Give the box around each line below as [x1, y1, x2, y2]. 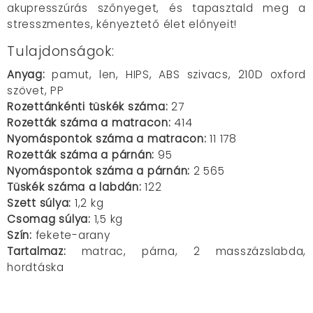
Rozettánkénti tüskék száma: [7, 99, 168, 114]
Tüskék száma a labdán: [7, 180, 142, 194]
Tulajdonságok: [7, 42, 115, 61]
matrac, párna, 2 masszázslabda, [66, 244, 306, 259]
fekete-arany [31, 228, 110, 242]
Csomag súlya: [7, 212, 91, 226]
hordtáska [7, 260, 64, 275]
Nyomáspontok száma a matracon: [7, 131, 207, 146]
